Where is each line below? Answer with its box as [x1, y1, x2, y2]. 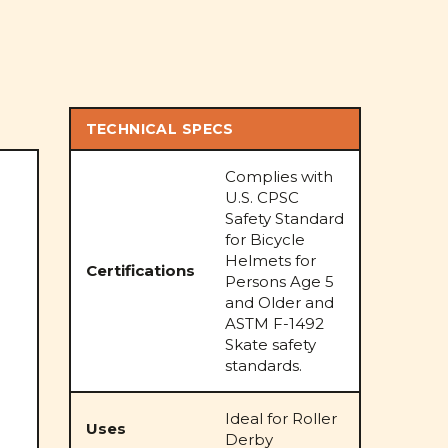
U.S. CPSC [224, 188, 299, 207]
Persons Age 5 [224, 272, 334, 291]
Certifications [85, 261, 195, 280]
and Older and [224, 293, 334, 312]
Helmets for [224, 251, 316, 270]
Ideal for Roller [224, 409, 337, 428]
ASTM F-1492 [224, 314, 324, 333]
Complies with [224, 167, 333, 186]
